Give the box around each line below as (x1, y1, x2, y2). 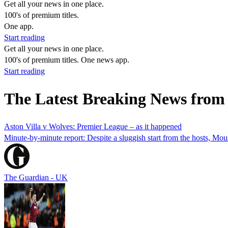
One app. (4, 22, 34, 31)
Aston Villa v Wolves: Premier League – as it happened (4, 122, 182, 131)
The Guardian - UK (4, 173, 68, 182)
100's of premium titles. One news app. (4, 55, 129, 64)
